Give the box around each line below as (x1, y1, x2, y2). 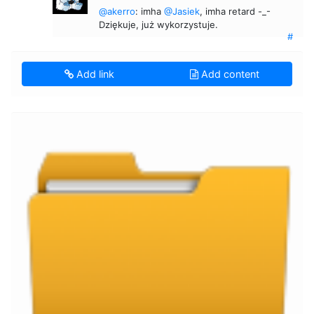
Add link (74, 68, 115, 80)
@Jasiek (164, 6, 200, 17)
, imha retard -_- (200, 6, 271, 17)
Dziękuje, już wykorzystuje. (99, 19, 218, 30)
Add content (198, 68, 259, 80)
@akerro (99, 6, 135, 17)
